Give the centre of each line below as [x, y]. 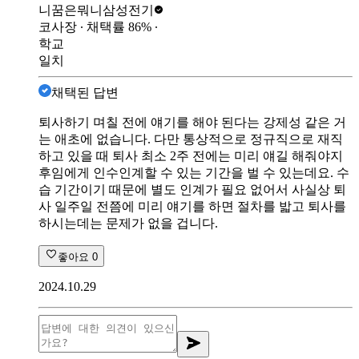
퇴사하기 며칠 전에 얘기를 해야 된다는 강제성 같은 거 [192, 122]
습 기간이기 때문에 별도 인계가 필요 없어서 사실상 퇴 [192, 189]
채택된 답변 [85, 92]
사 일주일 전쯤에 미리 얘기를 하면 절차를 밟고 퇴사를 [192, 206]
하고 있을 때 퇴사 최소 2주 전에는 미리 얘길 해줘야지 [191, 155]
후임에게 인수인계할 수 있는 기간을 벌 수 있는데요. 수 [194, 172]
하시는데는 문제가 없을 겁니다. [128, 223]
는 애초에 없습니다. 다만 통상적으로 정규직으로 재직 [191, 139]
